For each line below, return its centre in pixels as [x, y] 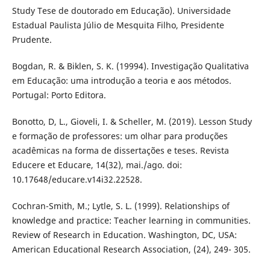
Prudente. [32, 39]
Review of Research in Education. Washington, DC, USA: [124, 234]
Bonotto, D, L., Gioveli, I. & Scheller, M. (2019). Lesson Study [132, 121]
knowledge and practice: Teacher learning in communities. [131, 220]
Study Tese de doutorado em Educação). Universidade [121, 10]
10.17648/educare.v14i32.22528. [77, 179]
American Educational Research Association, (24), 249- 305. [131, 249]
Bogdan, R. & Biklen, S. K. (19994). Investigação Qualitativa [130, 66]
